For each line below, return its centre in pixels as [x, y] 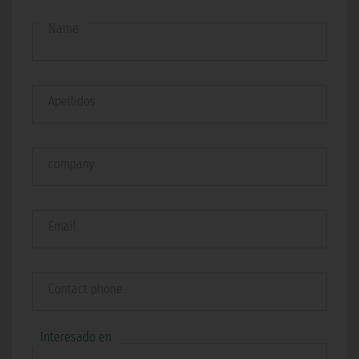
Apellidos [72, 101]
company [71, 164]
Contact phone [85, 289]
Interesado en [76, 337]
